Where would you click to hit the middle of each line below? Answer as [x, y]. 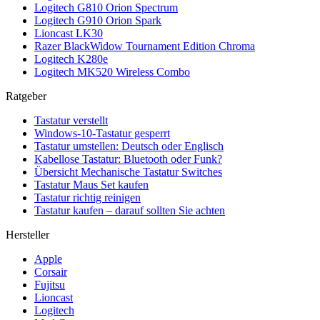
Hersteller [27, 234]
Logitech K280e [71, 59]
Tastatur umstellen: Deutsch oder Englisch [129, 146]
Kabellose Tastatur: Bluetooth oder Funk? [128, 159]
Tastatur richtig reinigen [87, 197]
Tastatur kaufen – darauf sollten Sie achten [130, 210]
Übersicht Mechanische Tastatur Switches [128, 171]
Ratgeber [26, 96]
